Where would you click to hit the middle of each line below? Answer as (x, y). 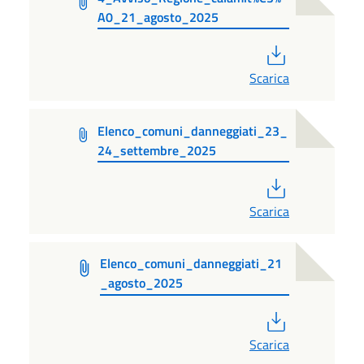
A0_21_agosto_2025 (158, 17)
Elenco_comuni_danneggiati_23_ (192, 130)
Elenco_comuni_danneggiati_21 (191, 264)
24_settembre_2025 (156, 150)
